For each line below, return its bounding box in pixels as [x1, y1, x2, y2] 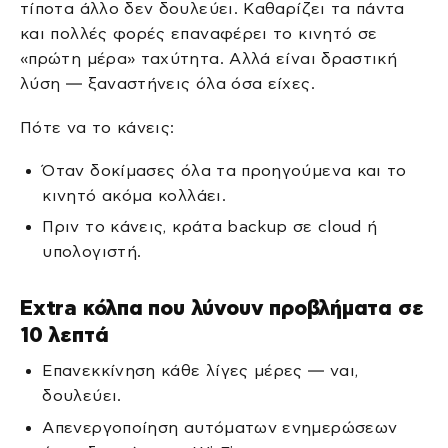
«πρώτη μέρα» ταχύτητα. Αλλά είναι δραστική [20, 50, 398, 68]
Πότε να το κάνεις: [20, 118, 175, 136]
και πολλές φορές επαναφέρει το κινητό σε [20, 25, 378, 43]
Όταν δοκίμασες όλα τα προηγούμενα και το [42, 161, 407, 179]
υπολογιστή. [42, 243, 142, 261]
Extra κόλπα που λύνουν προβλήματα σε [20, 295, 424, 319]
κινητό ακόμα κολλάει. [42, 186, 226, 204]
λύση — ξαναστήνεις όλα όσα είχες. [20, 75, 315, 93]
